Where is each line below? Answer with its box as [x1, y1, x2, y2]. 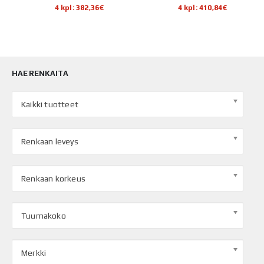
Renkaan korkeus [21, 174, 85, 184]
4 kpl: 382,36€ [54, 2, 104, 12]
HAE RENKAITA [12, 69, 68, 78]
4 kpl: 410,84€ [177, 2, 227, 12]
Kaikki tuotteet [21, 100, 78, 110]
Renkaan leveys [21, 137, 78, 147]
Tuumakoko [21, 211, 66, 221]
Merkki [21, 248, 47, 258]
